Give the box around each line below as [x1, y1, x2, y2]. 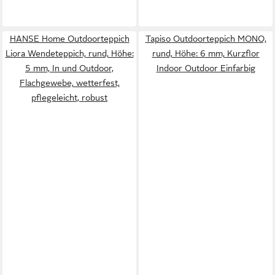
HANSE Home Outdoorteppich [9, 34, 130, 44]
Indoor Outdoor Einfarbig [156, 63, 255, 73]
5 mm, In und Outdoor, [25, 63, 114, 73]
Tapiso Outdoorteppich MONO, [145, 34, 266, 44]
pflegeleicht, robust [31, 93, 107, 103]
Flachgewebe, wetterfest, [19, 78, 120, 88]
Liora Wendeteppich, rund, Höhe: [5, 48, 134, 58]
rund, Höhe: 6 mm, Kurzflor [152, 48, 260, 58]
